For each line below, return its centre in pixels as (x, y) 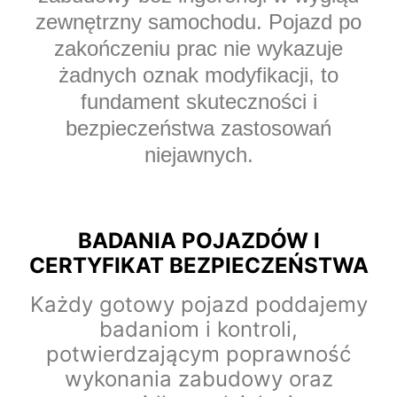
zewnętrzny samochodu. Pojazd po (198, 22)
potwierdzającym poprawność (198, 354)
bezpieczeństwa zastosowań (198, 128)
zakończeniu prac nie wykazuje (198, 49)
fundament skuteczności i (198, 102)
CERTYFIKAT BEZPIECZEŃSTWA (198, 266)
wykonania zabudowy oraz (198, 379)
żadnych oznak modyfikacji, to (198, 75)
